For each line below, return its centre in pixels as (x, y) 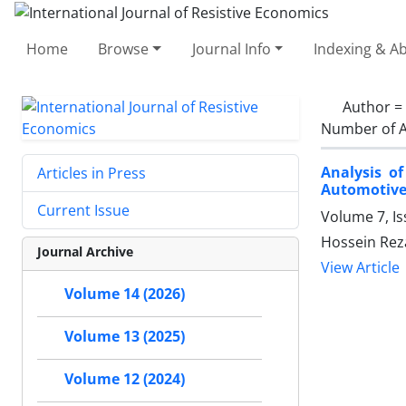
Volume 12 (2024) (125, 379)
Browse (124, 48)
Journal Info (231, 48)
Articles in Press (92, 173)
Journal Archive (85, 251)
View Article (360, 267)
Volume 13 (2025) (125, 336)
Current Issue (83, 210)
